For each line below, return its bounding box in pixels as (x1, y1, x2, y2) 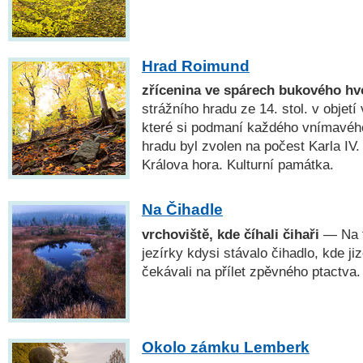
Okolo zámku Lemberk (142, 338, 310, 356)
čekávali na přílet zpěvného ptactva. (142, 263, 361, 279)
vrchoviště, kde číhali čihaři (142, 226, 319, 241)
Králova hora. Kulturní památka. (142, 156, 334, 172)
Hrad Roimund (142, 57, 250, 75)
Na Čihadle (142, 201, 223, 219)
